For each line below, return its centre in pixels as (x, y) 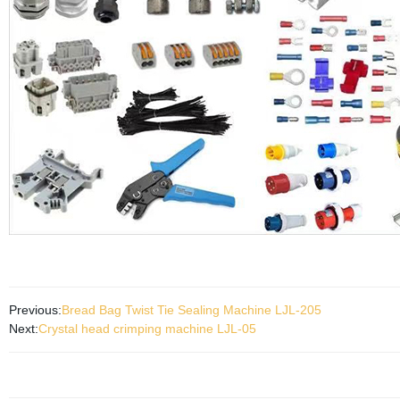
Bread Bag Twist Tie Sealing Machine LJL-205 (191, 310)
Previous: (35, 310)
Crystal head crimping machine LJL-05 (147, 329)
